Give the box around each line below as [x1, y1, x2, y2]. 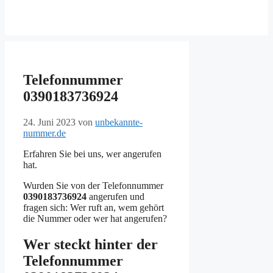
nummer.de [23, 128, 66, 139]
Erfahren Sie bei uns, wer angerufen [23, 149, 161, 160]
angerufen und [87, 191, 144, 202]
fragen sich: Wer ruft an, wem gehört [23, 202, 164, 213]
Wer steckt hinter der [23, 236, 158, 253]
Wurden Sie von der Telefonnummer [23, 180, 163, 191]
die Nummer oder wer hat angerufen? [23, 213, 167, 224]
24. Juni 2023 [23, 117, 76, 128]
